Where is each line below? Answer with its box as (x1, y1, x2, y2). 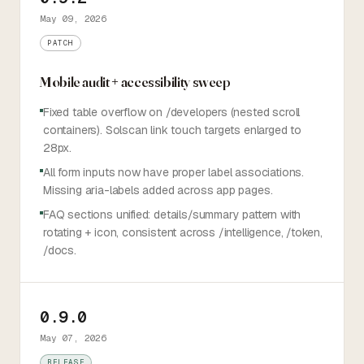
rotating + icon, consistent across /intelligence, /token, (43, 225, 323, 240)
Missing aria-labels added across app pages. (43, 183, 273, 197)
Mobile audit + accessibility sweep (40, 72, 231, 91)
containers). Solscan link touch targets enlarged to (43, 123, 302, 137)
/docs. (43, 243, 76, 258)
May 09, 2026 (40, 13, 106, 24)
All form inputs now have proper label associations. (43, 165, 305, 180)
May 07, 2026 (40, 332, 106, 344)
